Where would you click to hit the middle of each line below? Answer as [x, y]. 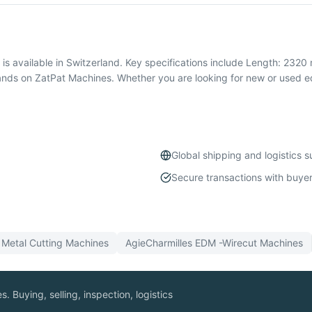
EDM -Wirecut [226, 243]
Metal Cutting [32, 243]
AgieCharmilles [159, 243]
